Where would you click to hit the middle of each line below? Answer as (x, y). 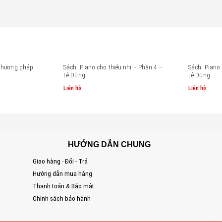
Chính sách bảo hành (49, 198)
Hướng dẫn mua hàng (49, 173)
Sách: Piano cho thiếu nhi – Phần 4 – (113, 67)
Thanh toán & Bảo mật (50, 186)
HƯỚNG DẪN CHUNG (104, 144)
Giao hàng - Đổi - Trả (47, 161)
